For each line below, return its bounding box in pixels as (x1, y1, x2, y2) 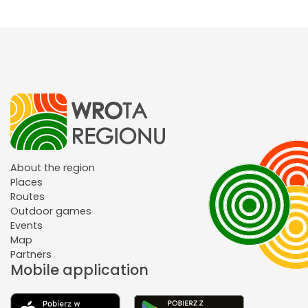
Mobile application (10, 260, 148, 280)
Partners (10, 247, 52, 262)
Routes (10, 190, 45, 204)
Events (10, 219, 43, 233)
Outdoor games (10, 204, 91, 219)
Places (10, 175, 43, 190)
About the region (10, 161, 95, 175)
